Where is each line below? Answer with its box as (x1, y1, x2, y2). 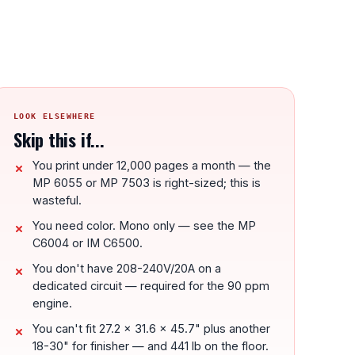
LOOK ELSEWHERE (13, 112, 96, 120)
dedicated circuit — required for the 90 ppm (32, 279, 269, 292)
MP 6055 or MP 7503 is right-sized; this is (32, 176, 261, 189)
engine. (32, 296, 72, 310)
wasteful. (32, 193, 82, 207)
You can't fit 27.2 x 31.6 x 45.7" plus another (32, 322, 270, 335)
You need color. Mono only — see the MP (32, 219, 256, 232)
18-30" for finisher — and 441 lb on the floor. (32, 339, 269, 353)
